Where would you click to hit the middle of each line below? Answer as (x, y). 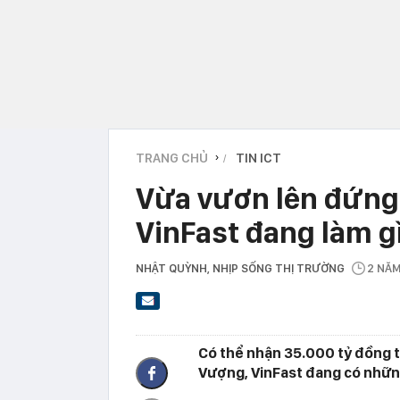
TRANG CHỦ (172, 158)
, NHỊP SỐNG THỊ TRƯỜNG (279, 268)
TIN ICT (258, 158)
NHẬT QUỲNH (171, 268)
